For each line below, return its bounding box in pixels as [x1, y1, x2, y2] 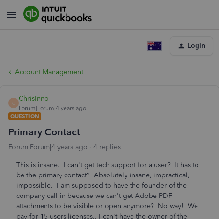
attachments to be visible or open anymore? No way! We [16, 202, 198, 210]
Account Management [15, 68, 83, 76]
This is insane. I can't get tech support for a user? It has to [16, 161, 199, 169]
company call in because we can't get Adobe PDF [16, 192, 172, 200]
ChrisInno [19, 94, 49, 103]
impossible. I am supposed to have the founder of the [16, 181, 187, 190]
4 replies [93, 143, 121, 151]
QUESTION [10, 113, 39, 120]
